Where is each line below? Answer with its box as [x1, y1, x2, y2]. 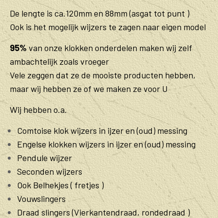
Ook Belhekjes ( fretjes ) [17, 179, 104, 190]
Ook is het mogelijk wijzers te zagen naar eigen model [10, 21, 206, 32]
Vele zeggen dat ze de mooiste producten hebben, [10, 69, 196, 80]
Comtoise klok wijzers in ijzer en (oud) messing [17, 125, 187, 136]
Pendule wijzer [17, 152, 72, 163]
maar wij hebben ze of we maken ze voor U [10, 83, 168, 94]
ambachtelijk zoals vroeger [10, 55, 109, 67]
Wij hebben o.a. [10, 104, 67, 115]
